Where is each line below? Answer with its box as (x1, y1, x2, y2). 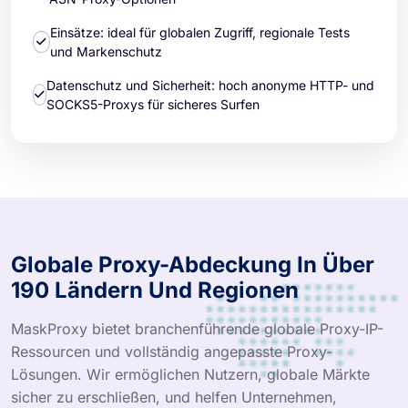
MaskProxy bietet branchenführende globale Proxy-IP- (11, 319, 383, 338)
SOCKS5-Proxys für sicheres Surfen (46, 96, 260, 112)
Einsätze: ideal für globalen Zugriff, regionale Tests (50, 24, 351, 40)
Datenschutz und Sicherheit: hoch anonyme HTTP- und (46, 76, 375, 93)
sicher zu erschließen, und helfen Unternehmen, (11, 387, 337, 406)
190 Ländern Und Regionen (11, 276, 299, 303)
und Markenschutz (50, 43, 163, 59)
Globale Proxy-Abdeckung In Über (11, 250, 374, 278)
